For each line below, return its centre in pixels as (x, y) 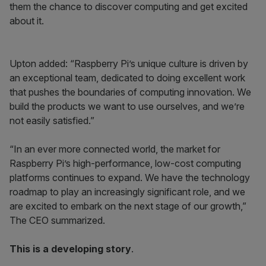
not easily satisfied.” (52, 121)
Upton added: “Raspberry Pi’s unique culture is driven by (129, 64)
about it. (27, 21)
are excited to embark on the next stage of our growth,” (128, 206)
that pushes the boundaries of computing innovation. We (130, 92)
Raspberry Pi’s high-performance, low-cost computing (125, 163)
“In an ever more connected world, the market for (115, 149)
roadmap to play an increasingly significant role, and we (127, 192)
